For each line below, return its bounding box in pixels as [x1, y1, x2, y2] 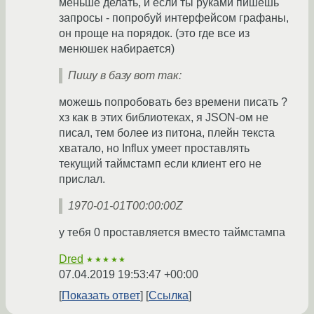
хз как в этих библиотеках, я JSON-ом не [59, 111, 268, 124]
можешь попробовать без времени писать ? [59, 96, 287, 109]
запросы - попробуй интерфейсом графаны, [59, 12, 289, 25]
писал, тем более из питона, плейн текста [59, 127, 275, 139]
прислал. [59, 173, 105, 186]
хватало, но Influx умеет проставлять [59, 142, 250, 155]
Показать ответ [62, 289, 140, 302]
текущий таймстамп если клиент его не [59, 158, 261, 170]
